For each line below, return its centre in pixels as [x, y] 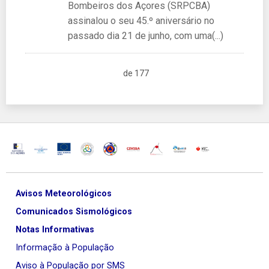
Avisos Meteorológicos [64, 194]
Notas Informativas [55, 230]
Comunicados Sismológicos [74, 212]
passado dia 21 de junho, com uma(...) [145, 35]
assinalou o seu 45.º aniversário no [141, 20]
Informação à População [65, 248]
